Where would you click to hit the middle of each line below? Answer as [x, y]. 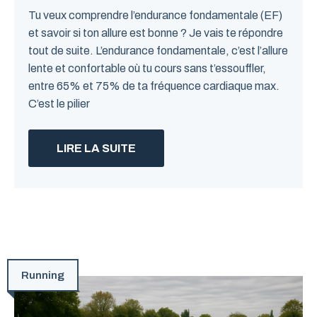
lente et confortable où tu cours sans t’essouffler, [147, 68]
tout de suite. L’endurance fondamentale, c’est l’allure [158, 51]
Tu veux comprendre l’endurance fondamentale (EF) [155, 15]
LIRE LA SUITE [96, 148]
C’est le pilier [59, 104]
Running [43, 275]
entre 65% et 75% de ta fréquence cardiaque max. [154, 86]
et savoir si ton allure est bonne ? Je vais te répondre [156, 33]
